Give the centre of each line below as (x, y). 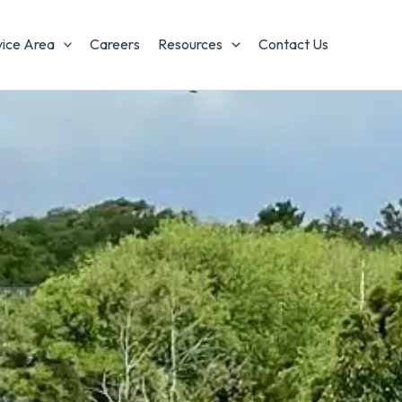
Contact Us (293, 44)
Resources (191, 44)
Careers (115, 44)
